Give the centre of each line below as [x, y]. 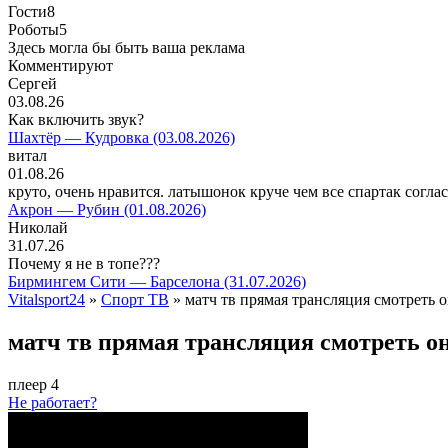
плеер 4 [33, 384]
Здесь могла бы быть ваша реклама [126, 47]
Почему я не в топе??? [84, 263]
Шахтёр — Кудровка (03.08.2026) [121, 137]
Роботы [33, 29]
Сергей [32, 83]
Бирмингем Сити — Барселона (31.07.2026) [157, 281]
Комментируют [60, 65]
